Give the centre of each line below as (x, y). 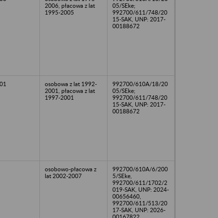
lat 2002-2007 (63, 176)
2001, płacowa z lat (70, 91)
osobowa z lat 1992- (71, 84)
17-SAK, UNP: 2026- (139, 210)
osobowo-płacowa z (71, 169)
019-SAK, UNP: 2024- (141, 189)
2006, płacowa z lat (70, 5)
